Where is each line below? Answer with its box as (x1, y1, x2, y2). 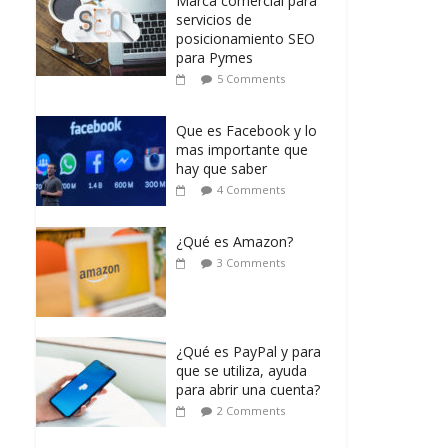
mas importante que (176, 140, 308, 160)
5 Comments (217, 71, 285, 87)
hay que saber (176, 159, 267, 179)
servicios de (176, 10, 252, 30)
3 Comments (217, 255, 285, 271)
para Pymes (176, 48, 253, 68)
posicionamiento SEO (176, 29, 315, 49)
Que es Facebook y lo (176, 121, 317, 141)
